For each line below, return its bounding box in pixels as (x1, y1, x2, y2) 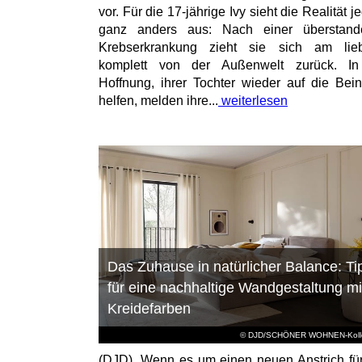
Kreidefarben (107, 301, 191, 318)
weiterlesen (218, 94, 288, 108)
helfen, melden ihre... (99, 94, 218, 108)
